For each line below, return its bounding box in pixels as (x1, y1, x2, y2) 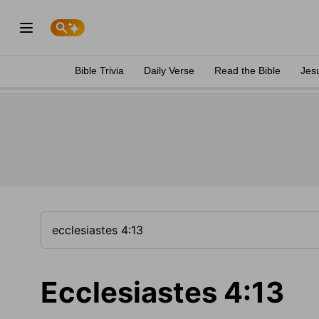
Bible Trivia (75, 65, 124, 76)
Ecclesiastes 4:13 (41, 275, 284, 310)
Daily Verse (144, 65, 194, 76)
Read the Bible (214, 65, 281, 76)
